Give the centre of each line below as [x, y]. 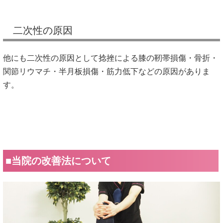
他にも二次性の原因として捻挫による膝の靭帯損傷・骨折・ [111, 58]
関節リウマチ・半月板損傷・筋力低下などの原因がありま [107, 71]
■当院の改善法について [58, 161]
